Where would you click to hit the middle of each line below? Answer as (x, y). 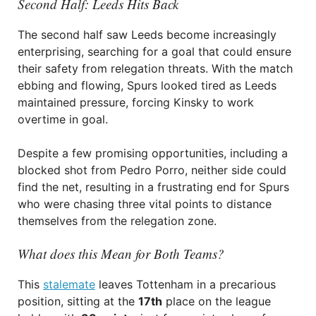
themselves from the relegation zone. (117, 221)
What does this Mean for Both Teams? (121, 254)
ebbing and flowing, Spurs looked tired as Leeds (147, 85)
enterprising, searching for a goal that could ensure (154, 51)
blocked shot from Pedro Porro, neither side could (152, 170)
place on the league (217, 301)
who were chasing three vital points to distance (145, 204)
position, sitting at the (78, 301)
